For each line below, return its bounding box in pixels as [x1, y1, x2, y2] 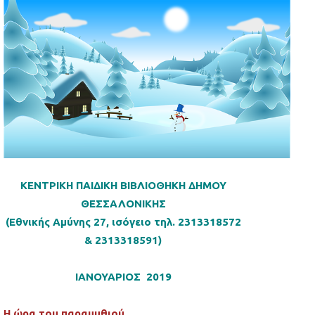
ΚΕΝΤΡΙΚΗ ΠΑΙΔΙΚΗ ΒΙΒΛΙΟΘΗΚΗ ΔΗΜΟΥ [20, 179, 226, 192]
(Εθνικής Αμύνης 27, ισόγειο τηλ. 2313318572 [5, 216, 241, 229]
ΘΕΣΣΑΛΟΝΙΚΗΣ [80, 198, 166, 210]
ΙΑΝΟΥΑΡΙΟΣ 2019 [75, 271, 172, 283]
